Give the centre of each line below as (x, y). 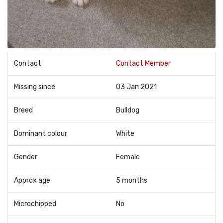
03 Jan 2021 (136, 87)
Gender (26, 157)
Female (128, 157)
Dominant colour (41, 134)
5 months (132, 180)
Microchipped (35, 204)
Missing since (35, 87)
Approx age (32, 180)
